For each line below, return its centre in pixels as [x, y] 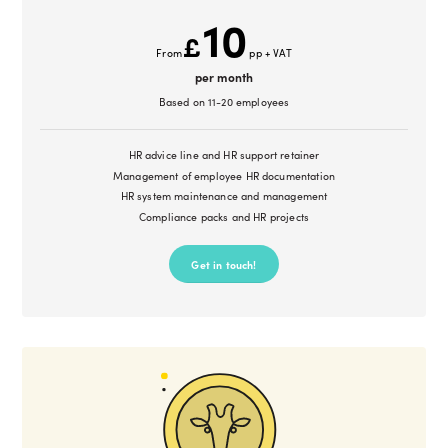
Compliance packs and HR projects [224, 216]
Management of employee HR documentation [224, 175]
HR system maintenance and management [224, 196]
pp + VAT [270, 53]
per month [224, 77]
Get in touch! [224, 264]
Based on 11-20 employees [224, 101]
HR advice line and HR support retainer [224, 155]
